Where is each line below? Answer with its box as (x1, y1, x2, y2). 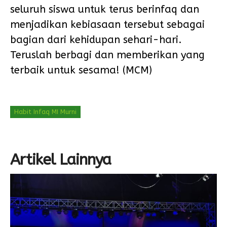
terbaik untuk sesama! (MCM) (10, 64, 152, 76)
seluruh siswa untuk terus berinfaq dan (10, 4, 199, 15)
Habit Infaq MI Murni (14, 108, 77, 116)
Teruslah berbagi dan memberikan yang (10, 49, 205, 61)
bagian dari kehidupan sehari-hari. (10, 34, 182, 46)
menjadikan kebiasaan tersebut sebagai (10, 19, 205, 30)
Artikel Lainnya (10, 150, 111, 169)
